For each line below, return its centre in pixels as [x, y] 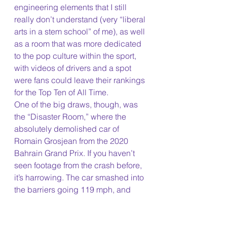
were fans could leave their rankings [81, 80]
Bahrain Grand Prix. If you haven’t [75, 153]
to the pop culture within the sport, [76, 56]
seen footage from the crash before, [79, 165]
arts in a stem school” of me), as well [81, 32]
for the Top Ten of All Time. [62, 92]
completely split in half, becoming [76, 202]
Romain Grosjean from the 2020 [72, 141]
